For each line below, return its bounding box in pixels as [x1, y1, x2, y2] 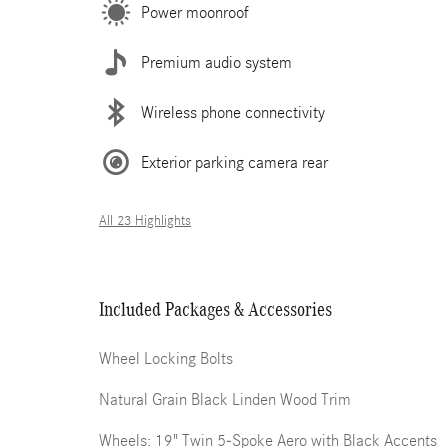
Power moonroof [141, 2, 249, 22]
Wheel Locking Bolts [99, 349, 233, 368]
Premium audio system [141, 52, 292, 72]
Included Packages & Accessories [99, 298, 332, 320]
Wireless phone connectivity [141, 102, 325, 122]
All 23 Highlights [99, 213, 191, 229]
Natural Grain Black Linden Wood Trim [99, 390, 351, 409]
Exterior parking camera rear [141, 152, 328, 172]
